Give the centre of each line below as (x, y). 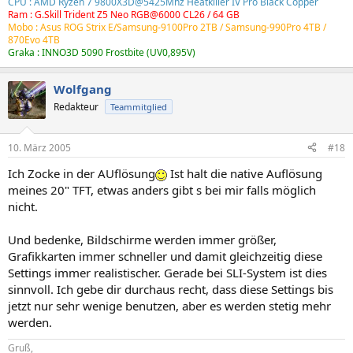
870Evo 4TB (34, 40)
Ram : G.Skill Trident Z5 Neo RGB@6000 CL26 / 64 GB (124, 15)
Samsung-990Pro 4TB (273, 27)
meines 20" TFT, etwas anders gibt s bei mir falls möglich (162, 190)
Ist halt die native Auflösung (245, 173)
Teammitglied (139, 107)
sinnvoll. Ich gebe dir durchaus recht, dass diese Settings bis (171, 289)
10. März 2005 (39, 147)
